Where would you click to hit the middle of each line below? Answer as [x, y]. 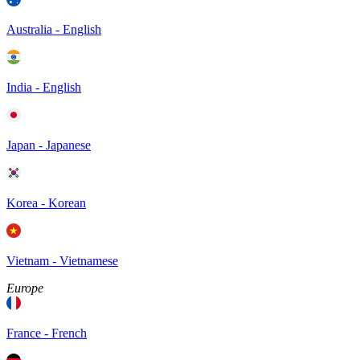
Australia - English [54, 29]
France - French [47, 333]
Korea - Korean [46, 203]
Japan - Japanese [49, 145]
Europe [25, 288]
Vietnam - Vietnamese [62, 261]
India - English [44, 87]
